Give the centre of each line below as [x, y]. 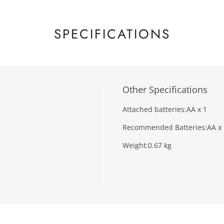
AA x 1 [197, 109]
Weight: [135, 145]
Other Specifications [165, 90]
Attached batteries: [155, 109]
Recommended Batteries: [165, 127]
